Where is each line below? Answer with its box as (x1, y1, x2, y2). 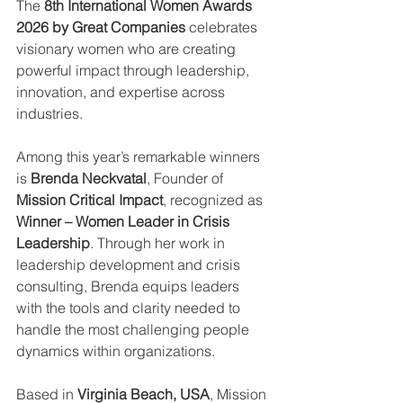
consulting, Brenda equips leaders (16, 276, 243, 295)
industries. (16, 103, 83, 122)
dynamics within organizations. (16, 341, 215, 360)
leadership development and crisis (16, 255, 244, 273)
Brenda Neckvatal (31, 168, 147, 187)
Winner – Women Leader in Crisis (16, 211, 233, 230)
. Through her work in (90, 233, 228, 252)
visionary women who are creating (16, 39, 239, 58)
